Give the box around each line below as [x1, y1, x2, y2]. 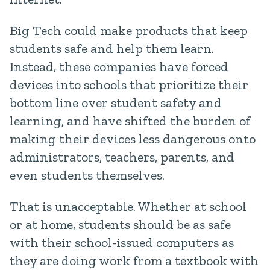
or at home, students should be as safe [10, 216, 231, 233]
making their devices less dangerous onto [10, 131, 256, 147]
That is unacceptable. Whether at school [10, 198, 246, 215]
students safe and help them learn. [10, 40, 214, 57]
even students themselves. [10, 167, 165, 183]
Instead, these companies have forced [10, 58, 228, 75]
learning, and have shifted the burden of [10, 113, 251, 129]
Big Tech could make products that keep [10, 22, 248, 39]
